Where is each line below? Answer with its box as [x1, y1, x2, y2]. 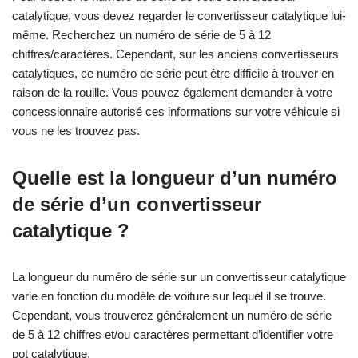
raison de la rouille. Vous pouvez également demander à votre [12, 85, 332, 99]
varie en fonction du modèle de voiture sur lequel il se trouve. [12, 288, 326, 303]
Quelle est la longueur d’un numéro [12, 166, 337, 189]
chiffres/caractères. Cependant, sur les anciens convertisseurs [12, 46, 339, 61]
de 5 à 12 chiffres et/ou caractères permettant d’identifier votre [12, 327, 333, 341]
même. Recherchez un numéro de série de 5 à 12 [12, 27, 271, 42]
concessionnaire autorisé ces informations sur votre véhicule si [12, 104, 340, 118]
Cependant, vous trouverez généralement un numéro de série [12, 308, 332, 322]
